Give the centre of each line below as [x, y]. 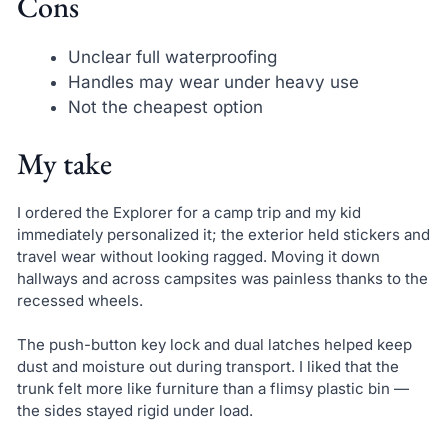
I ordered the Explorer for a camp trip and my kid [188, 212]
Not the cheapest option [165, 107]
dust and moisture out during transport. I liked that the [207, 367]
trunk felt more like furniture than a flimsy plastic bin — [212, 389]
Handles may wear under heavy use [213, 82]
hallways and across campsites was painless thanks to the [222, 278]
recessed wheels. [79, 300]
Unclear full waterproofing [172, 57]
